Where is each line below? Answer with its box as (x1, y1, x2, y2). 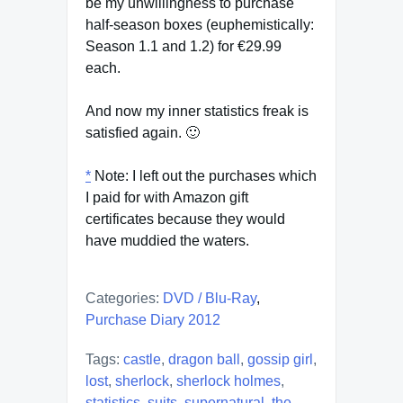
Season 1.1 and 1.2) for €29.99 (85, 39, 282, 54)
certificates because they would (85, 211, 285, 227)
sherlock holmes (176, 373, 281, 389)
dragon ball (168, 352, 240, 367)
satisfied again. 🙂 (85, 125, 200, 140)
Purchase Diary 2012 (85, 312, 220, 327)
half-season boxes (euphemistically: (85, 17, 314, 32)
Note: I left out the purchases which (91, 168, 317, 184)
